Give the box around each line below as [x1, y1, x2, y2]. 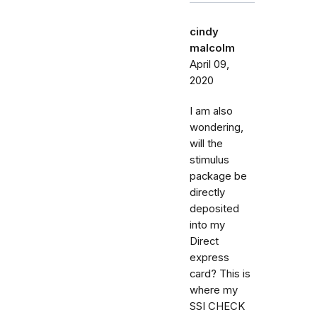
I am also [190, 105, 233, 117]
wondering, [190, 121, 243, 134]
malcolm [190, 42, 235, 54]
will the [190, 137, 223, 150]
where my [190, 284, 238, 296]
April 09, [190, 58, 229, 71]
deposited [190, 202, 239, 215]
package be [190, 170, 247, 183]
